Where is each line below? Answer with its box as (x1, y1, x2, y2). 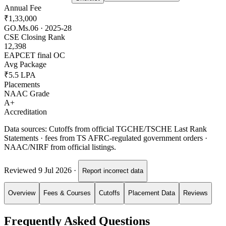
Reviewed (4, 166, 38, 175)
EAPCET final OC (4, 50, 65, 60)
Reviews (183, 189, 208, 197)
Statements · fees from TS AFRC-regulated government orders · (4, 133, 207, 142)
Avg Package (4, 60, 46, 69)
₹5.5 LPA (4, 70, 36, 79)
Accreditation (4, 107, 47, 116)
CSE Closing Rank (4, 32, 65, 41)
